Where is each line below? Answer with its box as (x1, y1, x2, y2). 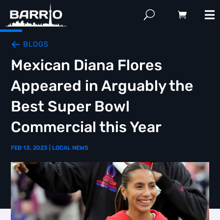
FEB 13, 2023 (11, 144, 48, 151)
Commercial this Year (11, 118, 162, 136)
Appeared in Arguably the (11, 77, 194, 95)
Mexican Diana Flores (11, 56, 163, 74)
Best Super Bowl (11, 98, 130, 115)
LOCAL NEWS (52, 144, 89, 151)
